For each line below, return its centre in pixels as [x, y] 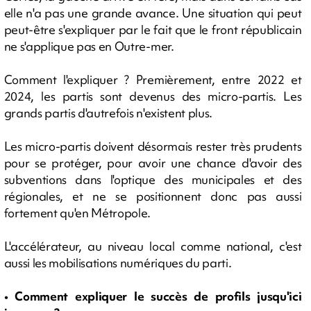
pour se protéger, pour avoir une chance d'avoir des [153, 162]
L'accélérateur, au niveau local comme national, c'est [153, 246]
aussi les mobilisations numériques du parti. [118, 262]
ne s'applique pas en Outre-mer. [89, 46]
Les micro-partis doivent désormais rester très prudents [153, 146]
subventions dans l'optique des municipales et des [153, 179]
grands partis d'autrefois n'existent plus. [108, 112]
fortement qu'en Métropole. [77, 212]
